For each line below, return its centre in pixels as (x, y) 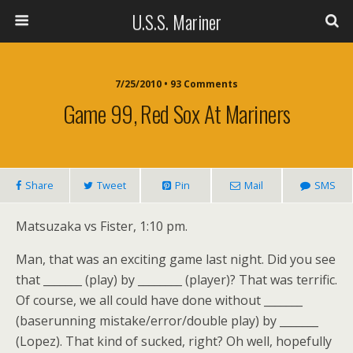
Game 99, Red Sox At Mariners (176, 113)
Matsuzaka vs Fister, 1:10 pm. (102, 226)
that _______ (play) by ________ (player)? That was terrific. (176, 280)
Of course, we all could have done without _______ (159, 300)
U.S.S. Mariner (176, 21)
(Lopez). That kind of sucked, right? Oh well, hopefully (174, 341)
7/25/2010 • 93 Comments (176, 84)
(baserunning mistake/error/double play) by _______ (167, 321)
